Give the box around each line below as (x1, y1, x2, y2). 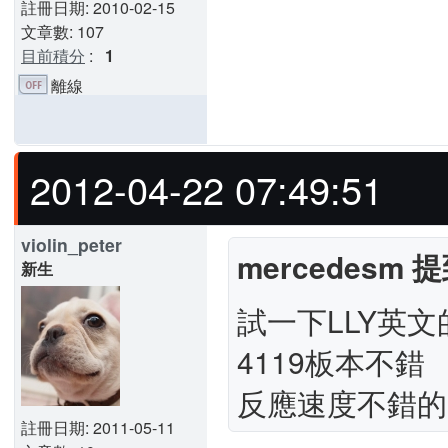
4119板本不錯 (237, 339, 425, 382)
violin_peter (21, 231, 122, 257)
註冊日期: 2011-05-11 (21, 415, 175, 439)
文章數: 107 (21, 19, 104, 43)
